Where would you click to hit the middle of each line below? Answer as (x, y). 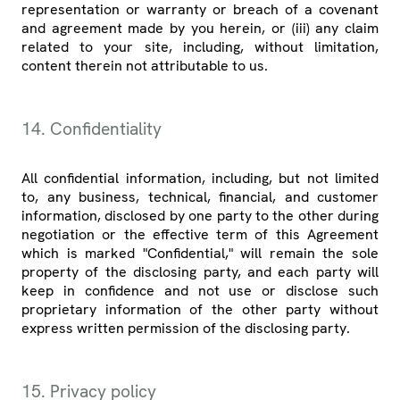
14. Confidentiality (92, 129)
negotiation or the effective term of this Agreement (200, 235)
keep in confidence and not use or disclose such (200, 291)
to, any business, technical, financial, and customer (200, 197)
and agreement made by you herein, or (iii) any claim (200, 29)
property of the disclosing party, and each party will (200, 272)
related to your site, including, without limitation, (200, 47)
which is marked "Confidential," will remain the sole (200, 254)
